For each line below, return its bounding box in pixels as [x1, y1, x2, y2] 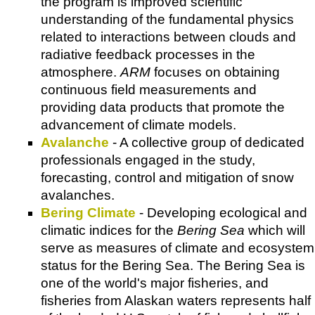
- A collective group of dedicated [109, 134, 304, 150]
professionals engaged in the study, [41, 152, 255, 167]
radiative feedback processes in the [41, 46, 255, 62]
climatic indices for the [41, 222, 177, 238]
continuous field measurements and [41, 82, 257, 97]
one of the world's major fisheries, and [41, 275, 269, 290]
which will [245, 222, 305, 238]
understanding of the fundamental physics [41, 11, 294, 27]
